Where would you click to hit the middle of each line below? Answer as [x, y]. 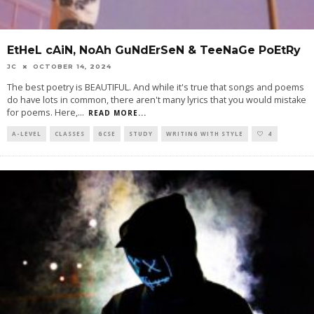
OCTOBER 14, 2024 [72, 66]
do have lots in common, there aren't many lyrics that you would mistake [157, 100]
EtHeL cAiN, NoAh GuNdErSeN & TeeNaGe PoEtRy [154, 50]
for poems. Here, [42, 112]
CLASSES [70, 134]
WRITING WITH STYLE [205, 134]
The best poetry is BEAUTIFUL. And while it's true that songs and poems [156, 87]
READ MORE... [117, 113]
